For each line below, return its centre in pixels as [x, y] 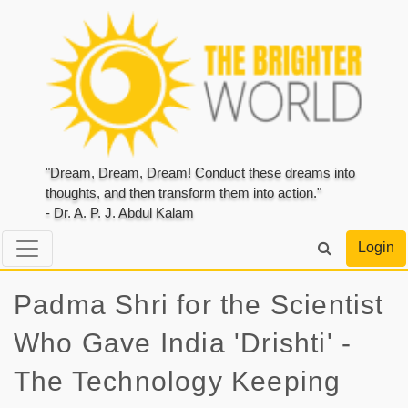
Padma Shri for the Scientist [199, 304]
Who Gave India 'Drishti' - [183, 342]
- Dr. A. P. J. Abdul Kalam [120, 213]
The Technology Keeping [178, 381]
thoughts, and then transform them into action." [184, 193]
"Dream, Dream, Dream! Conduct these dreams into [200, 173]
